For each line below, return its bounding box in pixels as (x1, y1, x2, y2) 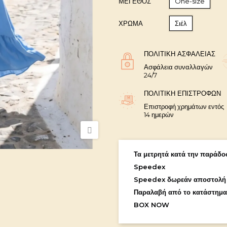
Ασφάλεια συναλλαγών (144, 63, 213, 71)
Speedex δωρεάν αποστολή (134, 175, 226, 184)
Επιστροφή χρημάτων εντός (144, 102, 224, 111)
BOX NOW (134, 201, 169, 209)
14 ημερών (144, 110, 174, 119)
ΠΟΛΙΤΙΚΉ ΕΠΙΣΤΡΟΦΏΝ (144, 89, 221, 98)
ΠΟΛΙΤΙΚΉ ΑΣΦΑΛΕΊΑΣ (144, 50, 215, 58)
